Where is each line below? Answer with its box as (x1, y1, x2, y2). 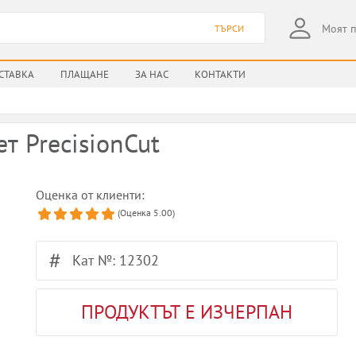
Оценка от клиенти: (36, 187, 145, 203)
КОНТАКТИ (195, 68, 246, 81)
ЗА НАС (135, 68, 168, 81)
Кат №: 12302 (72, 251, 160, 269)
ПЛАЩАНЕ (60, 68, 109, 81)
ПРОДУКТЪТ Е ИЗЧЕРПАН (81, 300, 293, 324)
